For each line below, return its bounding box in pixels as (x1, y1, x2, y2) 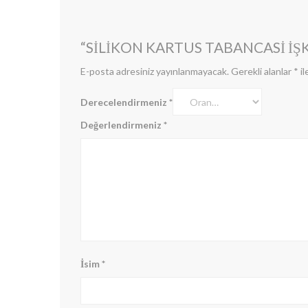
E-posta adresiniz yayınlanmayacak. (80, 65, 229, 77)
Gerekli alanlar (231, 65, 294, 77)
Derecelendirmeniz (80, 96, 169, 108)
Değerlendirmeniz (80, 119, 164, 131)
